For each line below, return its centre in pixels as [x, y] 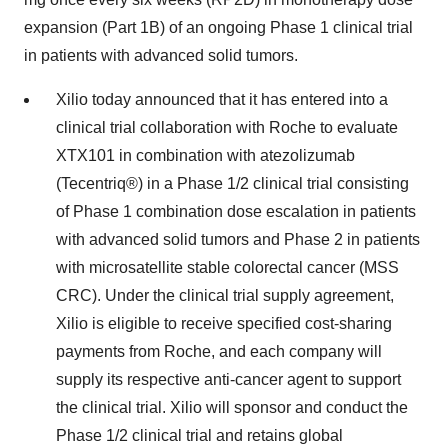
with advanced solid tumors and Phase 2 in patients [238, 239]
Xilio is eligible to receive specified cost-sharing [224, 323]
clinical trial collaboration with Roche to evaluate [227, 127]
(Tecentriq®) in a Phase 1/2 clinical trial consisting [232, 183]
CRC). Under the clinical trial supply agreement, [225, 295]
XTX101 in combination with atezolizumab [205, 155]
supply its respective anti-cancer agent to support [228, 379]
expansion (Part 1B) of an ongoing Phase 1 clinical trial [218, 27]
